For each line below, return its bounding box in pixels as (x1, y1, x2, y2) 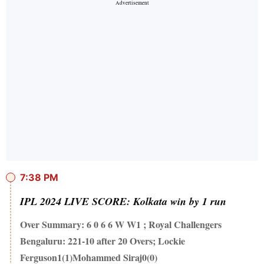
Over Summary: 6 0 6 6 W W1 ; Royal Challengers (20, 217, 222, 232)
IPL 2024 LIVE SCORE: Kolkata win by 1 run (20, 194, 226, 209)
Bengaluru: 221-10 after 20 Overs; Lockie (20, 234, 185, 248)
